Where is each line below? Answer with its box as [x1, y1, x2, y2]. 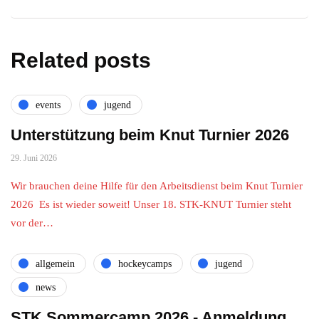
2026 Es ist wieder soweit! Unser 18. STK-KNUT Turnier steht [11, 199, 291, 210]
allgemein [36, 258, 75, 269]
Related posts [11, 48, 151, 72]
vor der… [11, 217, 53, 229]
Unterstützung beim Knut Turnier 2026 [11, 126, 289, 144]
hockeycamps [118, 258, 172, 269]
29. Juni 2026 [11, 153, 57, 163]
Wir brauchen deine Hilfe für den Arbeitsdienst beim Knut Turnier [11, 180, 303, 192]
